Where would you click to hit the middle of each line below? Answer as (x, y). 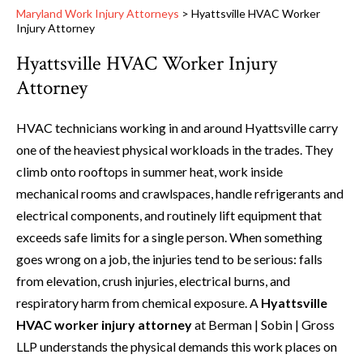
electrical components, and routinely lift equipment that (169, 216)
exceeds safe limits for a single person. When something (169, 237)
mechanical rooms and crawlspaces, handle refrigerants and (180, 194)
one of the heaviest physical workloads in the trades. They (175, 150)
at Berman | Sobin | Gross (263, 325)
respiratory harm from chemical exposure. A (139, 303)
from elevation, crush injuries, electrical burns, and (153, 281)
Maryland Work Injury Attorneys (98, 14)
